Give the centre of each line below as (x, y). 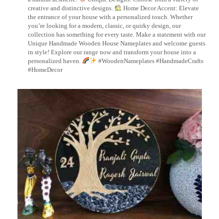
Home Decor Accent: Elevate (160, 8)
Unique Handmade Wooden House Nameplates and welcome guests (117, 43)
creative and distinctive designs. (71, 8)
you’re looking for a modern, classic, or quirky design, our (104, 25)
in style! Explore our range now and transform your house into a (112, 52)
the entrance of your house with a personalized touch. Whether (110, 17)
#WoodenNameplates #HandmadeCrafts (150, 61)
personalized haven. (55, 61)
